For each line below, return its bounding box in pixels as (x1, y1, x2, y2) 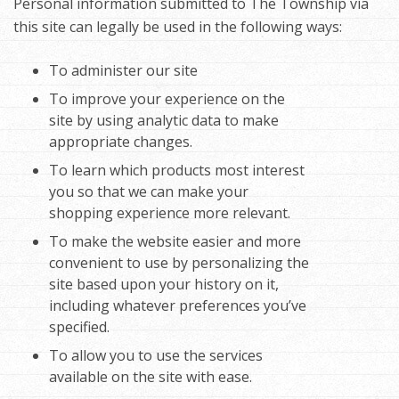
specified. (49, 317, 110, 338)
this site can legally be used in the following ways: (13, 17, 342, 37)
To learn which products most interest (49, 160, 305, 181)
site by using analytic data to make (49, 110, 279, 131)
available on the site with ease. (49, 367, 252, 387)
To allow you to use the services (49, 346, 263, 366)
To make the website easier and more (49, 232, 301, 252)
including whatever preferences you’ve (49, 296, 306, 316)
